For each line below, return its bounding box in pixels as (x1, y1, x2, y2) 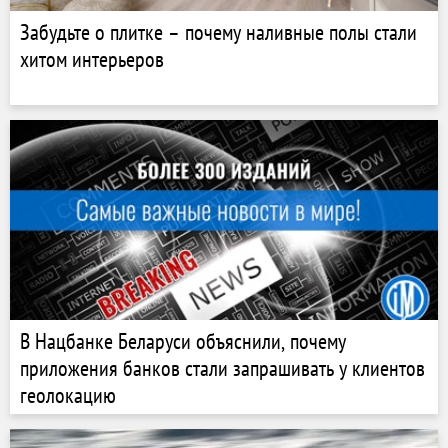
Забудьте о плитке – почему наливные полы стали (20, 18, 417, 46)
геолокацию (20, 381, 116, 409)
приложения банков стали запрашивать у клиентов (20, 354, 425, 382)
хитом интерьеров (20, 45, 164, 73)
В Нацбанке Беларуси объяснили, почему (20, 327, 346, 355)
